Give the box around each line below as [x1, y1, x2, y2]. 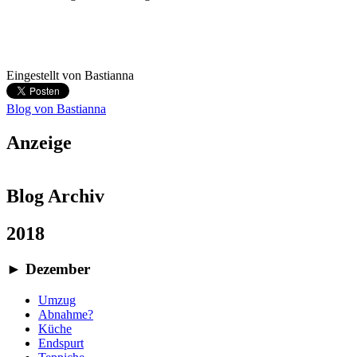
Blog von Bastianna [6, 102, 106, 116]
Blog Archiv [6, 185, 104, 206]
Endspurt [38, 335, 84, 350]
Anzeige [6, 132, 72, 154]
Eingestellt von [6, 69, 84, 83]
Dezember [22, 260, 90, 277]
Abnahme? [38, 307, 93, 321]
